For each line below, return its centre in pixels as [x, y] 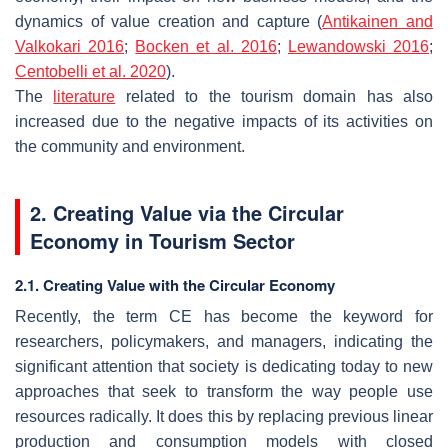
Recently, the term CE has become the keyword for [224, 316]
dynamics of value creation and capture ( [169, 21]
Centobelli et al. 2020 [90, 71]
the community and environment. [130, 146]
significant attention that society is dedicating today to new [224, 366]
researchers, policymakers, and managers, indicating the [224, 341]
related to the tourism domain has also [274, 96]
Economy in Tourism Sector [162, 240]
